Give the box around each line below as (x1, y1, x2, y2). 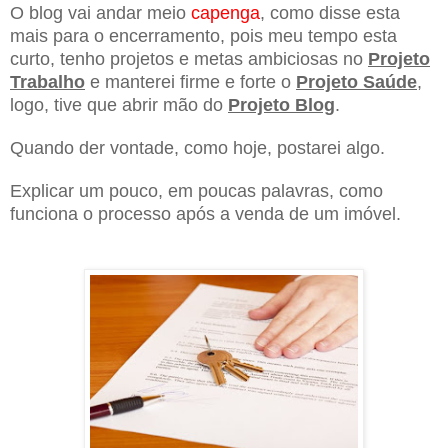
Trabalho (10, 71, 85, 92)
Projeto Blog (228, 94, 335, 115)
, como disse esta (260, 2, 400, 23)
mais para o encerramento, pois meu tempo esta (10, 25, 397, 46)
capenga (191, 2, 260, 23)
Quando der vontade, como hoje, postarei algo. (10, 137, 385, 158)
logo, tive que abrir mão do (10, 94, 228, 115)
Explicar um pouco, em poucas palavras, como (10, 180, 383, 201)
